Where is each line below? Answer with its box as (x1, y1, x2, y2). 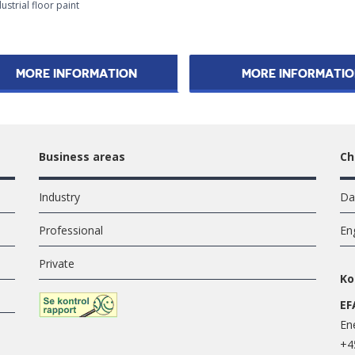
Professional (39, 222, 103, 238)
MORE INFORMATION (16, 68, 137, 81)
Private (39, 255, 74, 271)
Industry (39, 189, 80, 204)
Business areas (39, 148, 125, 164)
